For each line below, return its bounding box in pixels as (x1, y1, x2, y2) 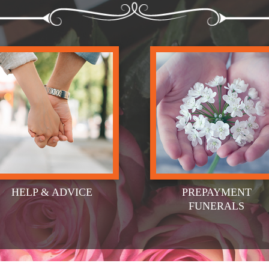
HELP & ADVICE (11, 186, 93, 199)
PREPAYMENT (181, 186, 252, 199)
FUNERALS (189, 200, 245, 213)
